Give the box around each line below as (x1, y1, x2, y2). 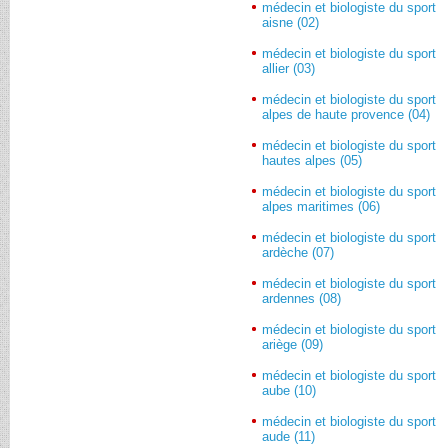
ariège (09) (262, 336, 324, 352)
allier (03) (262, 60, 316, 76)
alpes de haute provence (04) (262, 106, 431, 122)
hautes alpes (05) (262, 152, 363, 168)
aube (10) (262, 382, 317, 398)
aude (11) (262, 428, 316, 444)
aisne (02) (262, 14, 320, 30)
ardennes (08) (262, 290, 342, 306)
